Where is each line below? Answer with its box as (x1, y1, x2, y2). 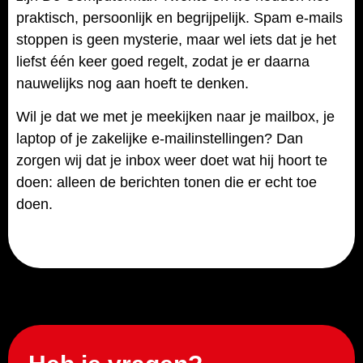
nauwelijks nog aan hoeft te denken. (16, 75, 249, 92)
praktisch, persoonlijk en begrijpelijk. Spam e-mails (16, 9, 343, 26)
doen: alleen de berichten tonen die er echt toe (16, 174, 317, 191)
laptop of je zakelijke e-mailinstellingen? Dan (16, 130, 303, 147)
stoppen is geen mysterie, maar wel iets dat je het (16, 31, 336, 48)
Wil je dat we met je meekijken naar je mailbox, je (16, 109, 335, 126)
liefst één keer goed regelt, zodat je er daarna (16, 53, 310, 70)
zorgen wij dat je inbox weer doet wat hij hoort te (16, 152, 327, 169)
